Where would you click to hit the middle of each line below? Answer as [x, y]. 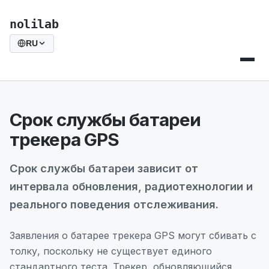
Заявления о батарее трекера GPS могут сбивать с [133, 235]
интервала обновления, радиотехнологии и [131, 186]
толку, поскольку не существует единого [111, 251]
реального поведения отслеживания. [114, 204]
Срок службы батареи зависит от [104, 168]
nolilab [34, 24]
